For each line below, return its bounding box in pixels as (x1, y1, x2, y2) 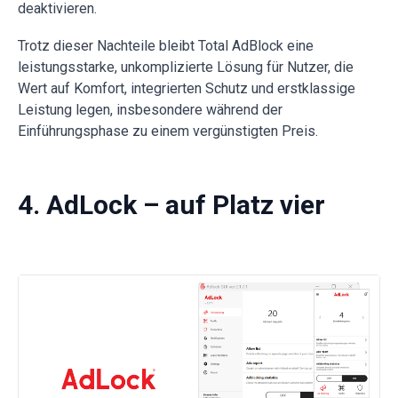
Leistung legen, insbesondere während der (18, 101, 283, 119)
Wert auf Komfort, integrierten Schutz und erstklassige (18, 80, 355, 98)
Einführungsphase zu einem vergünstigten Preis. (18, 123, 318, 140)
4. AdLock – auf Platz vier (18, 189, 325, 221)
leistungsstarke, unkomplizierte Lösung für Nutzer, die (18, 59, 354, 76)
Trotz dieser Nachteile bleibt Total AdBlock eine (18, 37, 314, 55)
